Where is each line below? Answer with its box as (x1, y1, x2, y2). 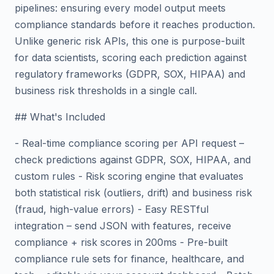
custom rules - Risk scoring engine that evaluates (15, 170, 243, 182)
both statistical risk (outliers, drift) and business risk (15, 187, 252, 199)
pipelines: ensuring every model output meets (15, 2, 226, 14)
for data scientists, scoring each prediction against (15, 51, 246, 64)
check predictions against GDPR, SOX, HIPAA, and (15, 154, 251, 166)
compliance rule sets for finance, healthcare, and (15, 253, 244, 265)
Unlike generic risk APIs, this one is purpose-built (15, 35, 245, 47)
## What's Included (15, 111, 105, 123)
